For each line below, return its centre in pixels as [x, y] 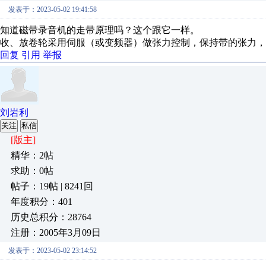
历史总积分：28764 [51, 217]
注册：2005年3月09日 [56, 232]
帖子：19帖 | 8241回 [52, 186]
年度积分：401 [42, 202]
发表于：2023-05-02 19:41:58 [53, 9]
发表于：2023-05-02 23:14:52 [53, 251]
